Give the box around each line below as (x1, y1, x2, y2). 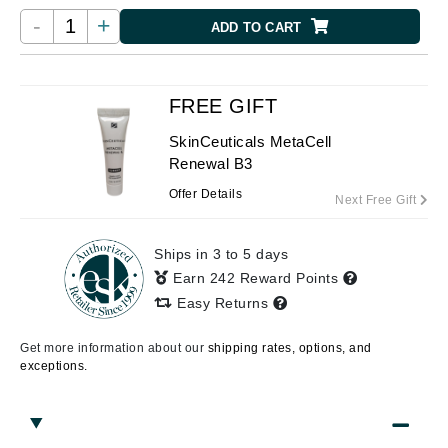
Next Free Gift (335, 193, 420, 207)
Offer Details (168, 187, 243, 201)
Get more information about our (20, 341, 208, 355)
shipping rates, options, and (207, 341, 372, 355)
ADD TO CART (210, 20, 302, 35)
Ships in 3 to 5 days (154, 246, 288, 262)
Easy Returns (172, 295, 273, 311)
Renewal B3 (168, 155, 253, 172)
